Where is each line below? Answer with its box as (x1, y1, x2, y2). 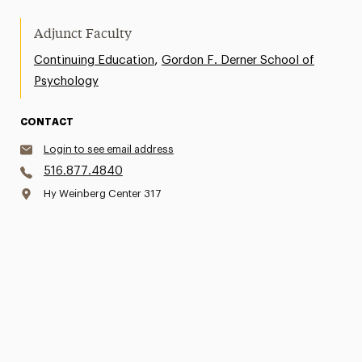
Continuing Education (33, 54, 154, 66)
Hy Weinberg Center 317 (43, 188, 161, 199)
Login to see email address (43, 144, 174, 154)
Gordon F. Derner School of (161, 54, 314, 66)
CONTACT (19, 117, 74, 127)
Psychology (33, 75, 99, 87)
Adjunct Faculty (33, 28, 132, 41)
